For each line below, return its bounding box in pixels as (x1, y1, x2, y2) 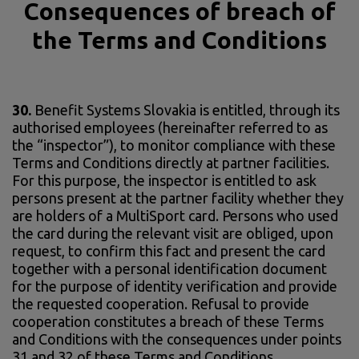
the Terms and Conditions (32, 26, 327, 54)
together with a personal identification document (12, 260, 327, 276)
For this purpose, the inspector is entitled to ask (12, 171, 317, 188)
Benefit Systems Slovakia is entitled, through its (34, 101, 340, 118)
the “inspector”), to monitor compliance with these (12, 136, 336, 153)
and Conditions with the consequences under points (12, 330, 341, 347)
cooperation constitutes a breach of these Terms (12, 313, 324, 329)
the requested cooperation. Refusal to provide (12, 295, 309, 312)
